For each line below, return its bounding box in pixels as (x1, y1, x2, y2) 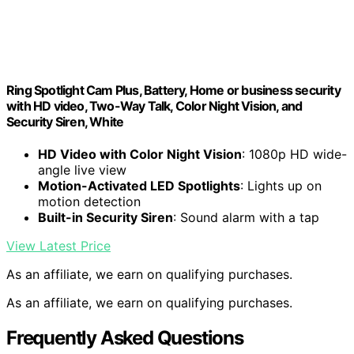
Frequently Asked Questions (6, 326, 243, 350)
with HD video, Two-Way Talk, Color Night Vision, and (6, 98, 303, 115)
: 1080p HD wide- (242, 146, 347, 163)
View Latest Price (6, 238, 111, 254)
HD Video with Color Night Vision (38, 146, 242, 163)
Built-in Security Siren (38, 209, 173, 226)
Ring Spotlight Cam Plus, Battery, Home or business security (6, 82, 341, 99)
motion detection (38, 194, 141, 210)
